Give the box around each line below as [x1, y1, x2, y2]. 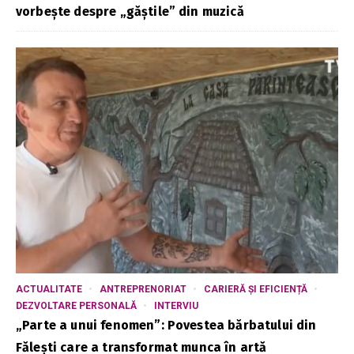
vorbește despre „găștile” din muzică [16, 4, 244, 20]
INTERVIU [154, 299, 198, 311]
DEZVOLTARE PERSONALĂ [16, 299, 137, 311]
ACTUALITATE [16, 283, 82, 295]
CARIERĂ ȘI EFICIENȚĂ [204, 283, 307, 295]
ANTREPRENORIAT [100, 283, 186, 295]
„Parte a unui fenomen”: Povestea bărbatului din [16, 317, 317, 333]
